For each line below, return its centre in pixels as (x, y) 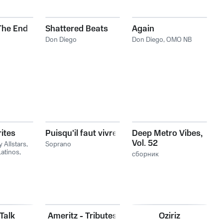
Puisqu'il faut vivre (81, 133)
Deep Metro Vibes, (167, 133)
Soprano (58, 144)
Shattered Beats (76, 29)
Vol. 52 (145, 143)
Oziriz (170, 216)
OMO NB (179, 40)
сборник (146, 154)
